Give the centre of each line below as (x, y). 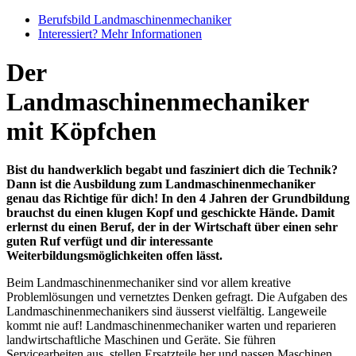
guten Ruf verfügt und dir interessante (110, 242)
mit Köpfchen (81, 132)
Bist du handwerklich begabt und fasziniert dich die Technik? (172, 170)
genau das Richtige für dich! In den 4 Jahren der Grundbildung (178, 199)
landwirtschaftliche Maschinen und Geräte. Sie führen (141, 340)
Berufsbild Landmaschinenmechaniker (135, 19)
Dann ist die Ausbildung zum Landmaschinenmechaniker (161, 184)
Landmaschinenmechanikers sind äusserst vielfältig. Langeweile (166, 311)
